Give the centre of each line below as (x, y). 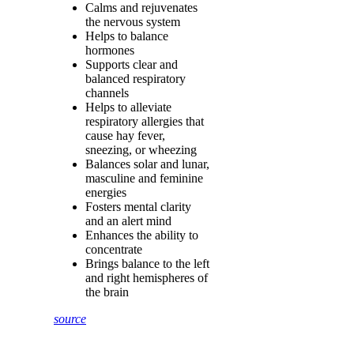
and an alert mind (128, 221)
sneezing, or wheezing (141, 150)
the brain (107, 292)
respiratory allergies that (145, 121)
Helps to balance (127, 36)
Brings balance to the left (147, 264)
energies (106, 192)
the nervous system (133, 22)
